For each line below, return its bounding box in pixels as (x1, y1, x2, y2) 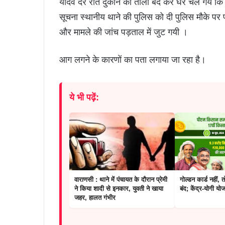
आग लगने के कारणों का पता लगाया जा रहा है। (59, 54, 206, 65)
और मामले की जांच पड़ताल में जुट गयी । (59, 26, 188, 37)
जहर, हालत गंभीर (74, 193, 116, 201)
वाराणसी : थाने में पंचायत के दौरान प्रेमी (74, 175, 167, 183)
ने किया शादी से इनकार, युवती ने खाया (74, 184, 163, 192)
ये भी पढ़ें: (69, 92, 99, 102)
